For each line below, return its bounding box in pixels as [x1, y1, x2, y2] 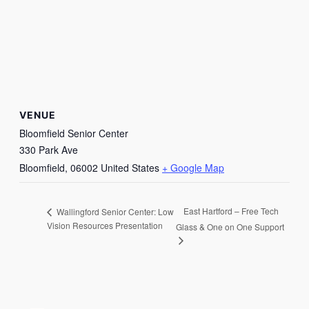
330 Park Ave [19, 142, 78, 157]
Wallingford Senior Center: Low [54, 205, 174, 217]
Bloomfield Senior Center [19, 126, 128, 140]
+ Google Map [162, 160, 224, 175]
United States [101, 160, 159, 175]
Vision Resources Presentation [47, 219, 163, 232]
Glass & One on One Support [175, 221, 284, 233]
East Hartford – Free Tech [183, 205, 279, 217]
